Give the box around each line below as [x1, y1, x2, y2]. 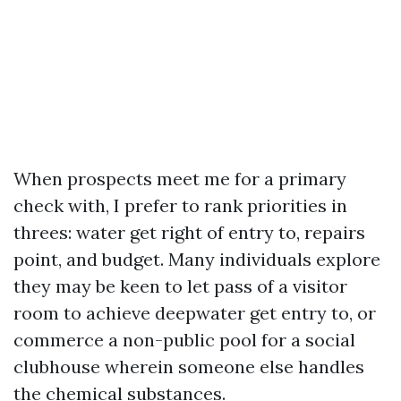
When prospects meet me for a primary [13, 167, 346, 190]
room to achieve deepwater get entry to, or [13, 302, 376, 324]
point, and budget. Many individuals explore [13, 248, 380, 270]
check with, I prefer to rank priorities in [13, 194, 347, 217]
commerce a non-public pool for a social [13, 328, 355, 351]
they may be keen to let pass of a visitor [13, 275, 347, 297]
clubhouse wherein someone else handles [13, 355, 364, 378]
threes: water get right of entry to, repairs [13, 221, 365, 243]
